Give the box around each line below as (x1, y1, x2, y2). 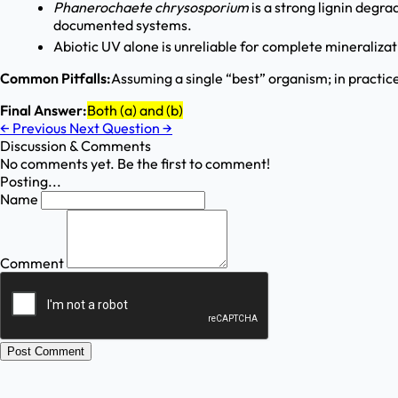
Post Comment (7, 345, 84, 359)
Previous (10, 119, 69, 138)
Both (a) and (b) (87, 101, 183, 120)
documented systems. (53, 16, 192, 35)
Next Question (69, 119, 163, 138)
